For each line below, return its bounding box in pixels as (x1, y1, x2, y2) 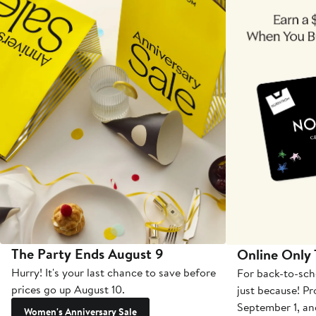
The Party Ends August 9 (11, 243, 164, 263)
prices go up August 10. (11, 281, 125, 297)
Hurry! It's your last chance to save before (11, 264, 216, 280)
